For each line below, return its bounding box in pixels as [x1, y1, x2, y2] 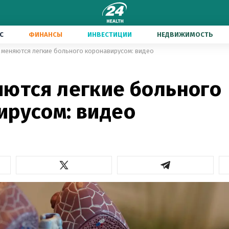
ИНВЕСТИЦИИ [87, 31, 132, 38]
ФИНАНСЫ [29, 31, 62, 38]
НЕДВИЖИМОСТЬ [157, 31, 213, 38]
